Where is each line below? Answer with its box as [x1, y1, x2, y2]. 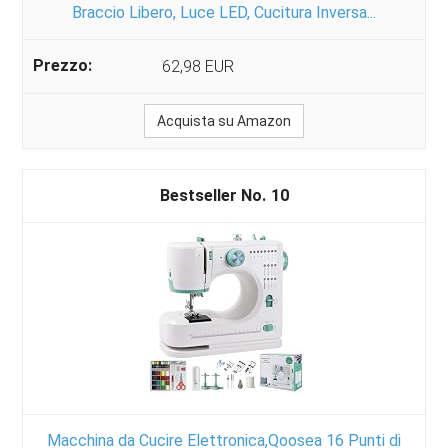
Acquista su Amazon [157, 112, 291, 129]
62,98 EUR [162, 56, 235, 76]
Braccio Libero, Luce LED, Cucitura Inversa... [72, 2, 376, 22]
